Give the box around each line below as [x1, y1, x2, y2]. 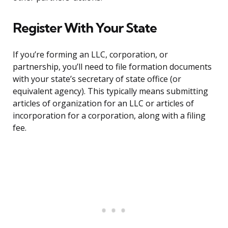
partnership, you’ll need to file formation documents [13, 61, 212, 73]
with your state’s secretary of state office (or [13, 73, 181, 85]
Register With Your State [13, 19, 157, 37]
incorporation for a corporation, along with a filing [13, 110, 206, 122]
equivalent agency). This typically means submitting [13, 85, 208, 97]
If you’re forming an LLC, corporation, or [13, 49, 168, 61]
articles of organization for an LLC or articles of [13, 98, 194, 109]
